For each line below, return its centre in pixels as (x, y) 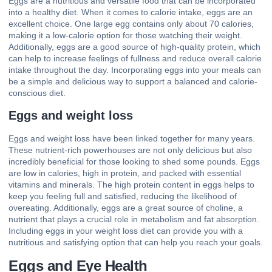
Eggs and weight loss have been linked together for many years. (132, 139)
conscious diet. (37, 93)
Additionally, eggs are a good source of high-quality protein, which (134, 46)
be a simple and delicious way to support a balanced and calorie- (133, 81)
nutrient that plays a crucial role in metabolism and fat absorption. (134, 219)
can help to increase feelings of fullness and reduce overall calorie (135, 58)
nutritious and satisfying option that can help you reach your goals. (136, 243)
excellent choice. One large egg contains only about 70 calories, (131, 23)
